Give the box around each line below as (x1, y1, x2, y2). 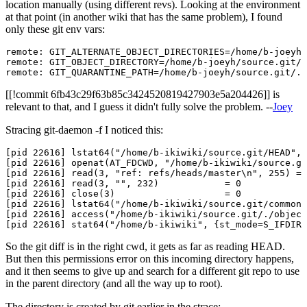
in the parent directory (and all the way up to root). (5, 278, 223, 289)
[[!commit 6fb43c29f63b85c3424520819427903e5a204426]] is (5, 88, 280, 100)
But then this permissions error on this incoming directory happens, (5, 253, 294, 265)
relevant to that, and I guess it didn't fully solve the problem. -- (5, 101, 273, 112)
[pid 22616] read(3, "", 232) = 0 (5, 178, 241, 188)
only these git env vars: (5, 23, 105, 35)
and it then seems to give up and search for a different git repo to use (5, 265, 299, 277)
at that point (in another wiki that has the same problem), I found (5, 11, 282, 23)
